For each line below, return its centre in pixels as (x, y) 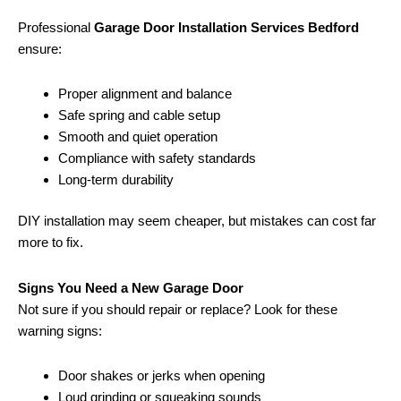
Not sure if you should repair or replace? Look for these (178, 309)
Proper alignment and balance (145, 93)
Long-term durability (116, 179)
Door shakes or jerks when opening (162, 375)
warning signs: (60, 330)
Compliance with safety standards (157, 158)
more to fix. (51, 243)
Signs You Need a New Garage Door (131, 287)
